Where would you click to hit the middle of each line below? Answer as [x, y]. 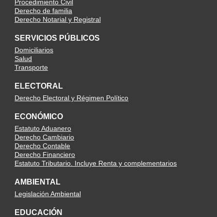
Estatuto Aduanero [43, 128]
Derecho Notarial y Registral [58, 19]
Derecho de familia [43, 11]
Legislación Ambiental [48, 194]
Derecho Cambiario [44, 137]
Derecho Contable [42, 146]
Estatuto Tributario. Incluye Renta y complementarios [96, 163]
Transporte [31, 67]
